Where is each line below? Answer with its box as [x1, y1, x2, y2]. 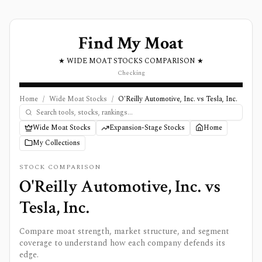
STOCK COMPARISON [19, 162, 102, 172]
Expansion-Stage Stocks [109, 122, 185, 133]
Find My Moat [78, 32, 184, 55]
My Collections [33, 137, 80, 149]
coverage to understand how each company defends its [19, 237, 225, 249]
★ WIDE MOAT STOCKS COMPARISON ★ [58, 56, 204, 67]
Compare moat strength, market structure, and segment [19, 225, 229, 237]
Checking [117, 68, 145, 78]
